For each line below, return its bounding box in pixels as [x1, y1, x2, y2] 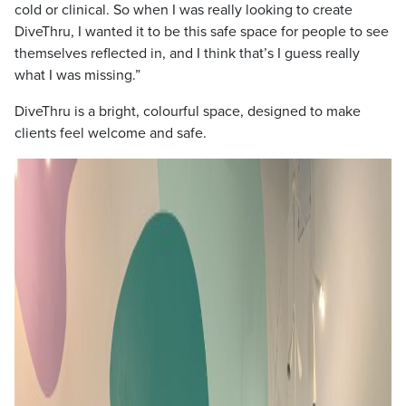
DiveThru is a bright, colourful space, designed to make [14, 102, 361, 121]
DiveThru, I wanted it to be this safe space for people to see [14, 23, 389, 41]
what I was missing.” [14, 66, 140, 84]
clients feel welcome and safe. [14, 124, 207, 142]
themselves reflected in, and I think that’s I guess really [14, 44, 360, 63]
